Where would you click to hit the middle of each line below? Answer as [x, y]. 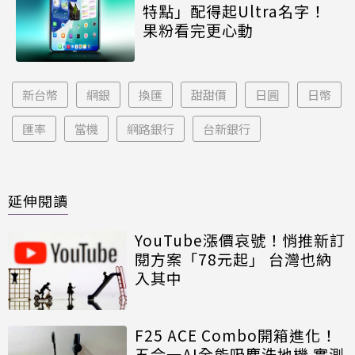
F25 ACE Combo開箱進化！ [236, 335]
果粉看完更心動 [198, 29]
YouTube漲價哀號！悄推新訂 [240, 239]
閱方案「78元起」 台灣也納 [233, 258]
